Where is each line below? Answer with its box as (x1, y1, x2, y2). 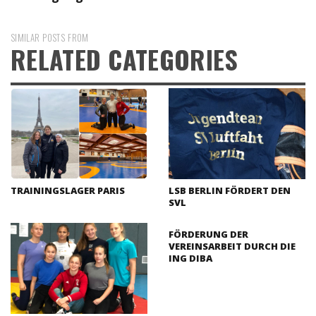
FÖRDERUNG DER (169, 227, 248, 241)
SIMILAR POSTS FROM (11, 30, 89, 44)
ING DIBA (169, 251, 212, 265)
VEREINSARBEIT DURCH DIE (169, 239, 296, 253)
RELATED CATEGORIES (11, 39, 238, 78)
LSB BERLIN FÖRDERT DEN (169, 183, 291, 197)
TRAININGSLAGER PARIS (11, 183, 125, 197)
